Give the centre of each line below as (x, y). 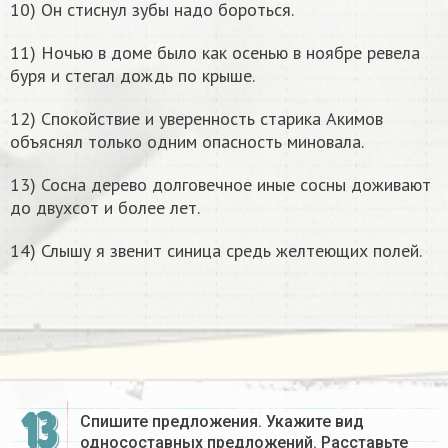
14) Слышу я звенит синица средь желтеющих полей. (216, 251)
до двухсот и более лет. (105, 208)
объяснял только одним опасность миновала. (187, 142)
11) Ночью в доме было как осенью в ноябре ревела (215, 53)
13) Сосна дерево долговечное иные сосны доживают (220, 185)
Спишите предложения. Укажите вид (222, 422)
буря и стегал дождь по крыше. (132, 76)
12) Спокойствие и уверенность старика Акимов (196, 119)
